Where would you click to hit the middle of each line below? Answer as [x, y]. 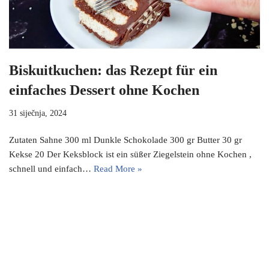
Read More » [118, 169]
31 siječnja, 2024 [38, 113]
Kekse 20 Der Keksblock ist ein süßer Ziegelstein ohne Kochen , [130, 155]
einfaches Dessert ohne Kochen [104, 90]
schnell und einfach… [51, 169]
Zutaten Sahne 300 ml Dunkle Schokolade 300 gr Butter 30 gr [125, 140]
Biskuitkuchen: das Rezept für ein [113, 71]
